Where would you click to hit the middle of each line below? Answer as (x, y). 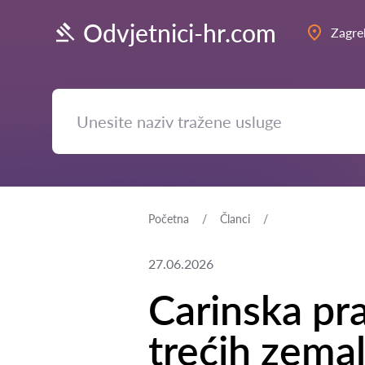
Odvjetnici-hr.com (180, 32)
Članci (235, 219)
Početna (169, 219)
